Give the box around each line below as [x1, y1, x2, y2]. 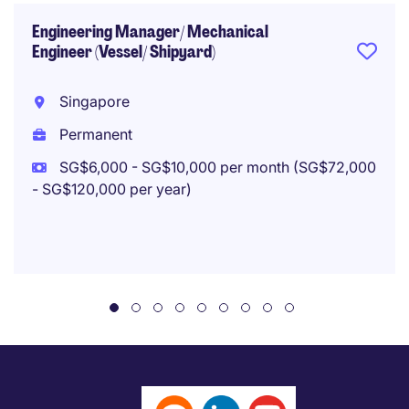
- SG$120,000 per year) [32, 180, 192, 198]
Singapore [55, 92, 130, 110]
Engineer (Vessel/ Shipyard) [32, 41, 215, 63]
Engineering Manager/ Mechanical [32, 21, 268, 43]
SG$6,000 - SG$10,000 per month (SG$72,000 [55, 158, 376, 176]
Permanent [55, 125, 132, 143]
